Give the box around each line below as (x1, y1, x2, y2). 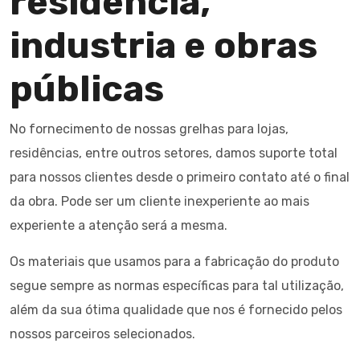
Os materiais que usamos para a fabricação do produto (10, 254, 339, 270)
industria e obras (10, 24, 317, 67)
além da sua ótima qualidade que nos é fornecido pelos (10, 302, 342, 318)
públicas (10, 67, 164, 111)
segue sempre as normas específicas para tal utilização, (10, 278, 344, 294)
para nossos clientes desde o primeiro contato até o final (10, 170, 350, 186)
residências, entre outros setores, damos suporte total (10, 145, 337, 162)
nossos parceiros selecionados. (10, 326, 195, 342)
